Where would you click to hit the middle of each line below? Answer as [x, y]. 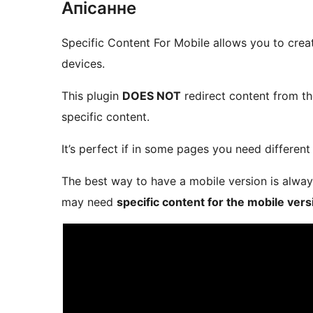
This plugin [92, 96]
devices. [83, 64]
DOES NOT [152, 96]
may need [89, 202]
